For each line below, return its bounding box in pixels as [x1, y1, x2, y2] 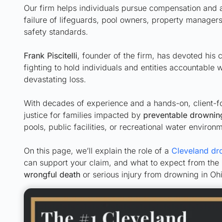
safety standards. [24, 27, 88, 37]
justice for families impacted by [24, 110, 143, 120]
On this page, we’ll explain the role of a [24, 146, 171, 156]
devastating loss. [24, 74, 86, 84]
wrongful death [24, 169, 80, 179]
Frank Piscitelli [24, 51, 77, 60]
